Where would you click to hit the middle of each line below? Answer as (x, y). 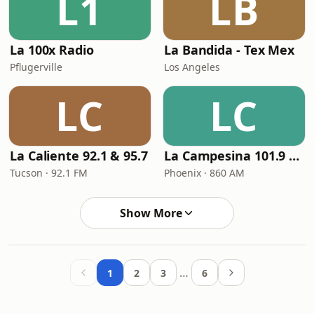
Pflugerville (36, 67)
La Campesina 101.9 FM (294, 156)
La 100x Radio (52, 50)
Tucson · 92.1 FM (49, 173)
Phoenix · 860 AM (204, 173)
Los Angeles (192, 67)
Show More (151, 213)
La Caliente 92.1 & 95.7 (79, 156)
